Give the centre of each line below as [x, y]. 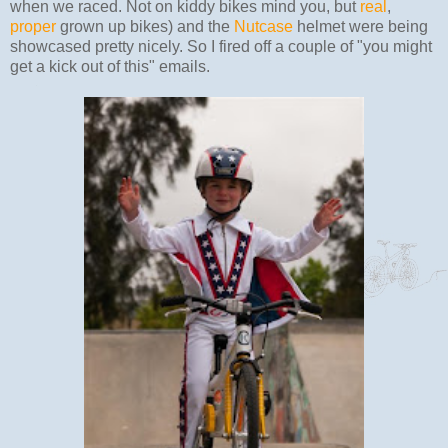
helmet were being [360, 26]
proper [33, 26]
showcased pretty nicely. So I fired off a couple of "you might [221, 46]
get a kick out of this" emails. [110, 66]
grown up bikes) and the [145, 26]
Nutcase [263, 26]
